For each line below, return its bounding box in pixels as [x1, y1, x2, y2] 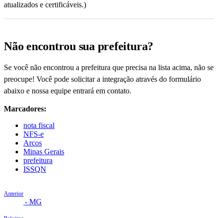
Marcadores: [4, 105, 46, 113]
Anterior [4, 190, 23, 198]
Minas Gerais [23, 147, 64, 156]
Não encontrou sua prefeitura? [4, 40, 154, 53]
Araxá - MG [4, 198, 42, 206]
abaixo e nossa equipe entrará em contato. [4, 87, 131, 95]
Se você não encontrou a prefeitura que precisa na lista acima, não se [4, 63, 214, 72]
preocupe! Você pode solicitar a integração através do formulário [4, 75, 201, 84]
